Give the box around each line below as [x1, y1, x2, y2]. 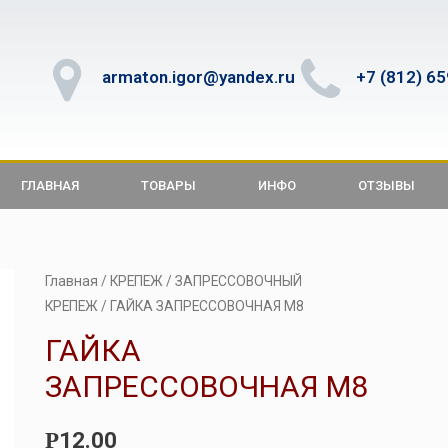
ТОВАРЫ [141, 178, 196, 193]
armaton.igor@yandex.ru [102, 66, 295, 87]
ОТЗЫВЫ [358, 178, 415, 193]
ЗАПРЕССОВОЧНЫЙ [174, 273, 302, 289]
